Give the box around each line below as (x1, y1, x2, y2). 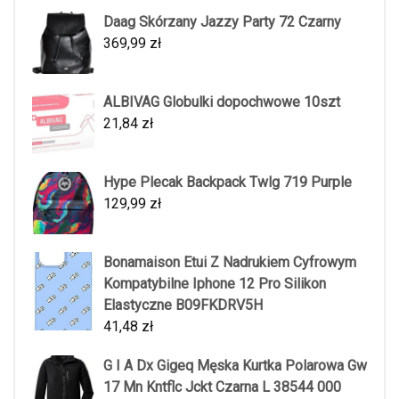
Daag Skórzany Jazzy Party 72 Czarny (103, 12, 341, 30)
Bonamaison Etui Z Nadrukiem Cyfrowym (103, 253, 356, 271)
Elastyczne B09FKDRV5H (103, 296, 263, 313)
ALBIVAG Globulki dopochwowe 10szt (103, 93, 340, 110)
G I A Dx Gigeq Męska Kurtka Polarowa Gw (103, 356, 367, 374)
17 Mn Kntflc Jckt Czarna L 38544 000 (103, 378, 341, 395)
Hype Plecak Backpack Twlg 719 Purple (103, 173, 352, 191)
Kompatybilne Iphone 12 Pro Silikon (103, 274, 326, 292)
